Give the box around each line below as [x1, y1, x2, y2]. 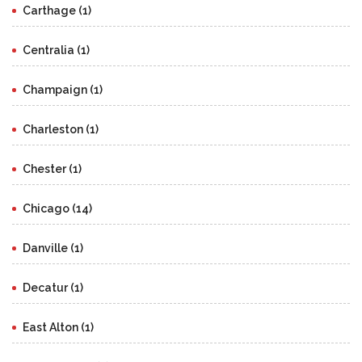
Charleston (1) [23, 123, 99, 137]
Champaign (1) [23, 83, 103, 97]
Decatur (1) [23, 281, 83, 295]
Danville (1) [23, 242, 83, 255]
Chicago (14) [23, 202, 92, 216]
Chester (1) [23, 162, 82, 176]
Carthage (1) [23, 4, 91, 18]
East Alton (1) [23, 321, 94, 335]
